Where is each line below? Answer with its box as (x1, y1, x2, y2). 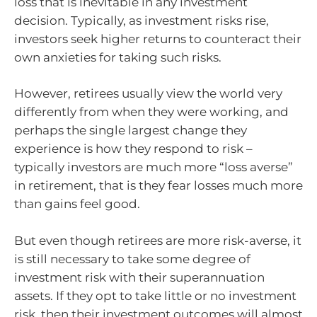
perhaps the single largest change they (14, 123, 247, 138)
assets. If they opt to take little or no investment (14, 288, 296, 303)
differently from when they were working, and (14, 105, 289, 120)
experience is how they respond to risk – (14, 142, 253, 156)
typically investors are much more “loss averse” (14, 160, 293, 175)
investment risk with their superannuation (14, 270, 265, 284)
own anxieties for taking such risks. (14, 50, 221, 64)
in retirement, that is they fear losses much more (14, 178, 303, 193)
